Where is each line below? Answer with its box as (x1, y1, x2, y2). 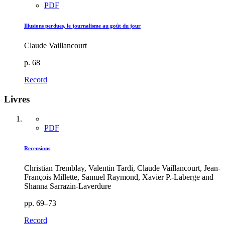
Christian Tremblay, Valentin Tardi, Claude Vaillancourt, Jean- (24, 163, 220, 172)
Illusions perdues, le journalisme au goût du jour (24, 23, 141, 29)
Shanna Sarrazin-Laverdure (24, 181, 111, 190)
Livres (4, 93, 30, 104)
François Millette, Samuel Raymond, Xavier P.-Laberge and (24, 172, 213, 181)
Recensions (24, 145, 50, 151)
